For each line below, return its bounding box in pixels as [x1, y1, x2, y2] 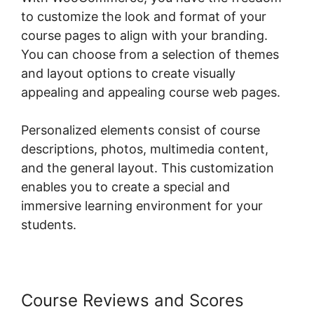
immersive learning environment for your [21, 198, 263, 214]
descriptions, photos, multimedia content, [21, 142, 268, 157]
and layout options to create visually [21, 66, 235, 81]
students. [21, 217, 76, 233]
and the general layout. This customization [21, 161, 274, 176]
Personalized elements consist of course [21, 123, 260, 138]
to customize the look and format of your [21, 9, 266, 25]
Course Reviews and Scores [21, 290, 244, 311]
